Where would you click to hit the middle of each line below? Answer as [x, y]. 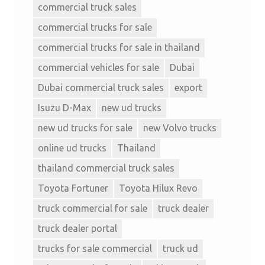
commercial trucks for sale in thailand [119, 48]
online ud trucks [72, 148]
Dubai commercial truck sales [101, 88]
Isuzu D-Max [64, 108]
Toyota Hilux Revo [158, 188]
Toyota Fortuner [73, 188]
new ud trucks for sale [85, 128]
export [188, 88]
